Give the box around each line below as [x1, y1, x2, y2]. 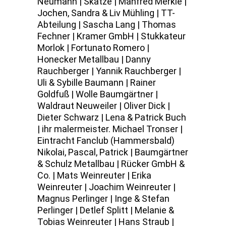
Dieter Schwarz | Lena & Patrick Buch [37, 112, 186, 123]
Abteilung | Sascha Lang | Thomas [37, 19, 176, 30]
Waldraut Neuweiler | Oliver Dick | [37, 100, 170, 111]
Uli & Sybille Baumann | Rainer [37, 77, 156, 88]
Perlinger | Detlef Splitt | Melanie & [37, 205, 174, 215]
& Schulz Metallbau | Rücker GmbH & [37, 158, 185, 169]
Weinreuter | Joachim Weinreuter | [37, 182, 176, 192]
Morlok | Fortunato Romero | [37, 42, 149, 53]
